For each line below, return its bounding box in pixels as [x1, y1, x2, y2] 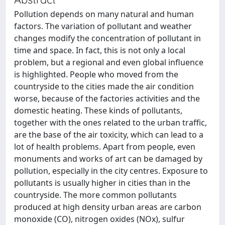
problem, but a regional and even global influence [14, 56, 203, 68]
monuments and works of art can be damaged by [14, 153, 202, 164]
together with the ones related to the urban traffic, [14, 117, 207, 128]
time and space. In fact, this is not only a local [14, 44, 185, 56]
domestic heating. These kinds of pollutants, [14, 104, 182, 116]
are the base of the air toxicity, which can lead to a [14, 129, 203, 140]
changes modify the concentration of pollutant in [14, 32, 201, 44]
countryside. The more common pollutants [14, 189, 177, 200]
